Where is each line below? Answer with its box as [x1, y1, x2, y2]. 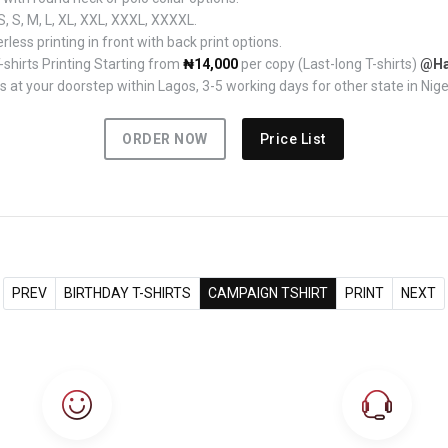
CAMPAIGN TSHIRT [208, 285, 328, 302]
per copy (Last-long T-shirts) [238, 56, 420, 73]
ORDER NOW [122, 131, 208, 148]
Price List [259, 131, 326, 148]
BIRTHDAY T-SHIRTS [64, 285, 191, 302]
